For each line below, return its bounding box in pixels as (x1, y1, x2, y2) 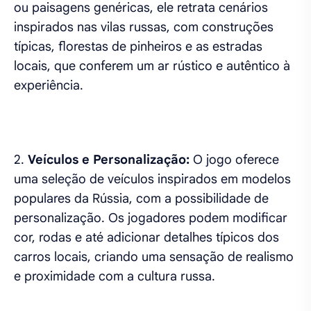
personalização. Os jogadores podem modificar (14, 210, 287, 226)
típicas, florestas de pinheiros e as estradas (14, 39, 262, 54)
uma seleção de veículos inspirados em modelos (14, 171, 291, 187)
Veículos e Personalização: (28, 152, 193, 167)
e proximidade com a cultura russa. (14, 269, 215, 284)
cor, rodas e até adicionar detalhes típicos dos (14, 230, 279, 245)
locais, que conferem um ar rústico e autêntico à (14, 58, 290, 74)
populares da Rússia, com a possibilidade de (14, 191, 269, 206)
